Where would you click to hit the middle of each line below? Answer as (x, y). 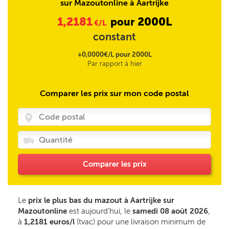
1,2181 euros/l (49, 222)
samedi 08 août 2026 (170, 211)
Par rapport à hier (114, 64)
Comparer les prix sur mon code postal (114, 93)
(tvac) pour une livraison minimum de (140, 222)
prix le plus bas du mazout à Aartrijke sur (101, 200)
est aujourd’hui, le (100, 211)
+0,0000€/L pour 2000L (114, 54)
